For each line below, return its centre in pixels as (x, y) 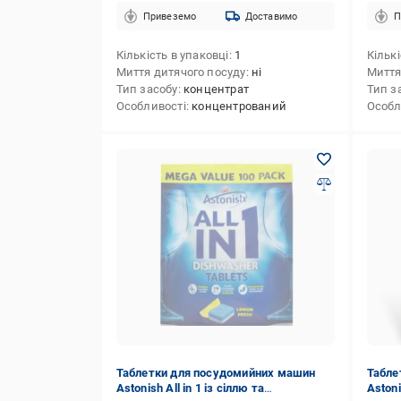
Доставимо (271, 16)
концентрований (239, 106)
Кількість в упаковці (172, 55)
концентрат (216, 89)
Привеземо (170, 16)
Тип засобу (147, 89)
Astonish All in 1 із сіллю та (190, 388)
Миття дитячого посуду (181, 72)
